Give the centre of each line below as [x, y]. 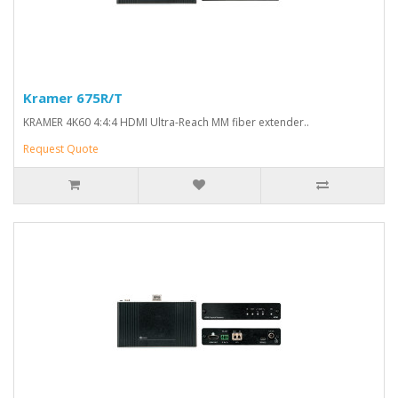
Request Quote [61, 149]
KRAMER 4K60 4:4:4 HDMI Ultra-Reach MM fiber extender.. [166, 122]
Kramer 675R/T [73, 98]
